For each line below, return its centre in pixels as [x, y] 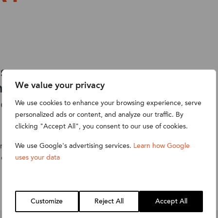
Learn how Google [162, 145]
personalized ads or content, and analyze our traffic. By [99, 114]
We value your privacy [60, 85]
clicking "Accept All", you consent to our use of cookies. [101, 126]
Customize [47, 201]
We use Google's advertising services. [74, 145]
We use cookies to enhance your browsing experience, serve [108, 103]
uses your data [37, 157]
